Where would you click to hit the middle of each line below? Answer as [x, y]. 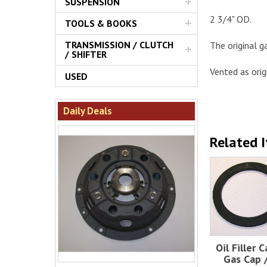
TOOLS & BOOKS [101, 24]
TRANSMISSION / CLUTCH [119, 45]
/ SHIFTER [86, 55]
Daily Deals [87, 111]
